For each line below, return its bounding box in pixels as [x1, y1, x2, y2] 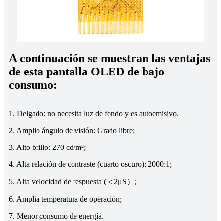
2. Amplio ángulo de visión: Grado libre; [9, 126, 135, 135]
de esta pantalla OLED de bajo [9, 65, 164, 78]
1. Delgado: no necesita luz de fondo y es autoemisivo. [9, 109, 179, 118]
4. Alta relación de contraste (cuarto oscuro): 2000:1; [9, 159, 172, 168]
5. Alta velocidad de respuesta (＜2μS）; [9, 177, 137, 185]
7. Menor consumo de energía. [9, 211, 104, 220]
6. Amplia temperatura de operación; [9, 194, 122, 203]
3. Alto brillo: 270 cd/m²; [9, 143, 86, 151]
